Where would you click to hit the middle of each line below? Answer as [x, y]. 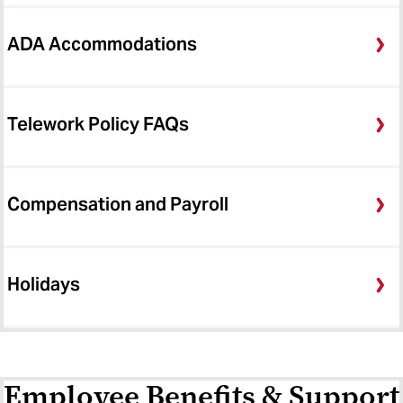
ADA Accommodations [102, 45]
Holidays [44, 285]
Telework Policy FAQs [98, 125]
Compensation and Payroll [118, 205]
